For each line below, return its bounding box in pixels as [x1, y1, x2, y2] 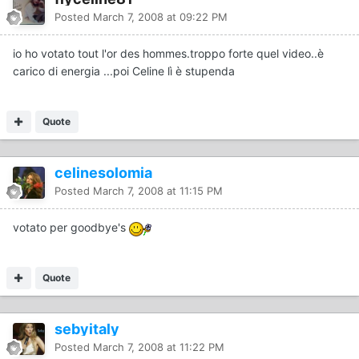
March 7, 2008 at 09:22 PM [93, 10, 228, 24]
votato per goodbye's [13, 220, 129, 235]
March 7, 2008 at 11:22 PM [93, 341, 224, 354]
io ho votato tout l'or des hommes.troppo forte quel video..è [13, 46, 324, 61]
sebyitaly [54, 321, 119, 338]
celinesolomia [54, 164, 152, 182]
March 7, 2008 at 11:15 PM [93, 184, 223, 198]
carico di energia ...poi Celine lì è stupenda [13, 64, 235, 79]
